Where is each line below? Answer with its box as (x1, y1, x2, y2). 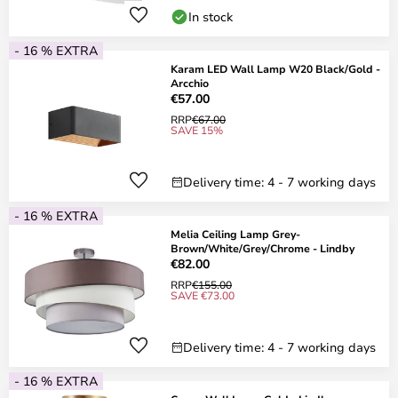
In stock (188, 8, 233, 25)
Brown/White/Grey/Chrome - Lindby (171, 241, 354, 255)
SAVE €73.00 (171, 288, 235, 302)
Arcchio (171, 76, 209, 90)
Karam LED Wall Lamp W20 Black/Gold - (171, 61, 380, 76)
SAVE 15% (171, 123, 223, 137)
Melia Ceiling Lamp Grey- (171, 227, 300, 241)
